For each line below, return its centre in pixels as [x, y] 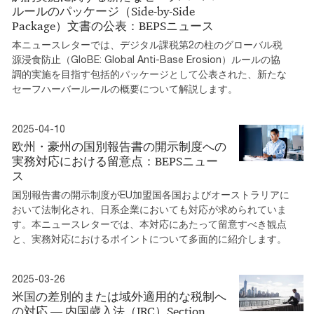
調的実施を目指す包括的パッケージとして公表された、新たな [149, 74]
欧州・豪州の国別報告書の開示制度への [119, 147]
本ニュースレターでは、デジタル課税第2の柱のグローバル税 [147, 45]
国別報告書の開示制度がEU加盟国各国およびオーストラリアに [151, 195]
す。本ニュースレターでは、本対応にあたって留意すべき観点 [149, 224]
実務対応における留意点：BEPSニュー [115, 162]
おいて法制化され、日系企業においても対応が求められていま [149, 210]
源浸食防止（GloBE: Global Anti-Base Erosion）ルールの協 [146, 60]
